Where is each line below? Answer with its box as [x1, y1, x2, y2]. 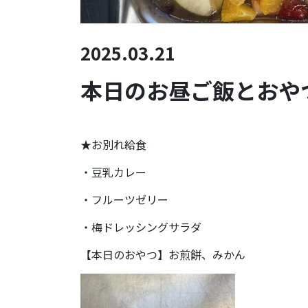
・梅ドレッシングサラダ [80, 219, 201, 236]
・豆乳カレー [80, 164, 146, 181]
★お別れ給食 [80, 136, 146, 153]
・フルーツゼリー [80, 191, 168, 208]
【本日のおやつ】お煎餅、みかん [80, 246, 245, 263]
